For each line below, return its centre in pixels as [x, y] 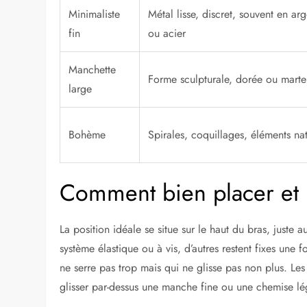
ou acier [167, 34]
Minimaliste [95, 14]
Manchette [93, 70]
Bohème [87, 135]
